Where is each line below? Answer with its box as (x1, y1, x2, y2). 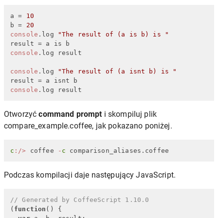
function (14, 205, 46, 213)
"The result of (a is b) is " (57, 30, 169, 38)
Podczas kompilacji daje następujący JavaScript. (4, 170, 176, 180)
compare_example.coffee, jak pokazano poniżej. (4, 121, 172, 130)
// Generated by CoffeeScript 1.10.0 (10, 196, 149, 203)
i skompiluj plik (102, 109, 157, 119)
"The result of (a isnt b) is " (57, 67, 177, 75)
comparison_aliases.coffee (66, 146, 169, 154)
